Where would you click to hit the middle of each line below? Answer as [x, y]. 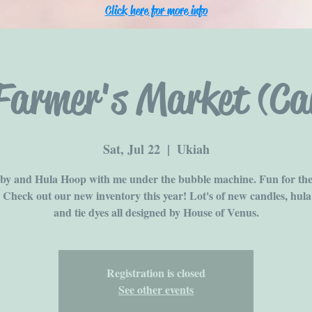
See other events [156, 289]
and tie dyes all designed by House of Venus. [156, 212]
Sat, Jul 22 [131, 149]
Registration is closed [156, 273]
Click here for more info [156, 10]
